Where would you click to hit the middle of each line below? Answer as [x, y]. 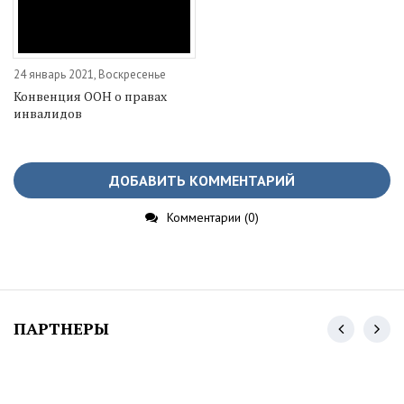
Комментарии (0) [213, 218]
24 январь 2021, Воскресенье [90, 75]
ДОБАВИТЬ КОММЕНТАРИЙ [202, 181]
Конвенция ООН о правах [90, 96]
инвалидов [48, 114]
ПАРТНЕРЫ [61, 329]
